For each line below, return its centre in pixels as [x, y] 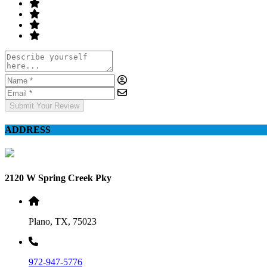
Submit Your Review [44, 105]
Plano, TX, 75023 [63, 221]
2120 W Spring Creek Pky [58, 178]
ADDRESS [28, 130]
